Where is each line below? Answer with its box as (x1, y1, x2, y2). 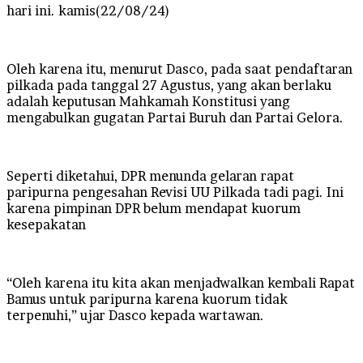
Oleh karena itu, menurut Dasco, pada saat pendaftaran (6, 60, 352, 77)
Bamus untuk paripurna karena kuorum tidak (6, 290, 288, 307)
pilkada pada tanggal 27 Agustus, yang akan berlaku (6, 76, 331, 93)
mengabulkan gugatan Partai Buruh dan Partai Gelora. (6, 109, 344, 126)
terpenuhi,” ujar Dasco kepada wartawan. (6, 306, 264, 323)
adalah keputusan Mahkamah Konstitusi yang (6, 92, 290, 109)
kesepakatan (6, 216, 86, 233)
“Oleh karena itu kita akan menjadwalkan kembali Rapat (6, 274, 355, 291)
